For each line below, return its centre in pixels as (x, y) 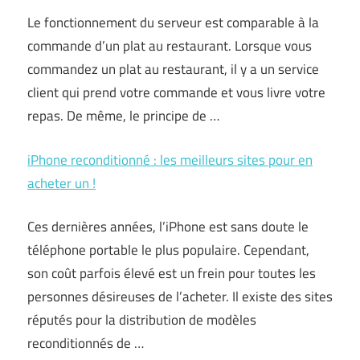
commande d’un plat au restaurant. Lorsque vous (170, 46)
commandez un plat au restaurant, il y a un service (173, 69)
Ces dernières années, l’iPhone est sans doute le (168, 227)
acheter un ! (61, 183)
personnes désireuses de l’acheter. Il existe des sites (180, 297)
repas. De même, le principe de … (123, 116)
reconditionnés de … (86, 343)
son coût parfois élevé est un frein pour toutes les (172, 273)
